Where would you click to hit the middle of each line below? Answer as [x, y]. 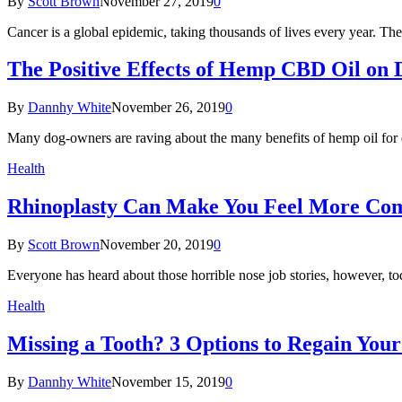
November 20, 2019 [157, 245]
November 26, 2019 [168, 108]
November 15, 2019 [168, 381]
